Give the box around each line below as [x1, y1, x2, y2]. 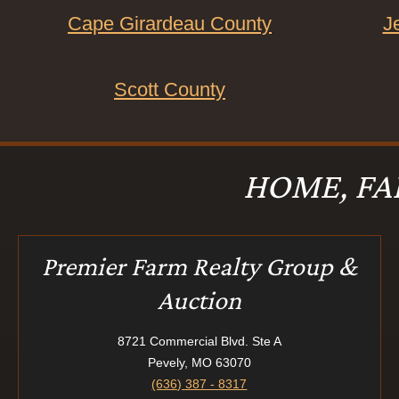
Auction [157, 284, 241, 314]
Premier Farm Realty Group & [41, 250, 357, 281]
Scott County [114, 77, 225, 101]
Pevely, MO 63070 [147, 354, 251, 370]
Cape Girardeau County [68, 12, 272, 35]
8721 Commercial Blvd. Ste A [117, 333, 281, 348]
